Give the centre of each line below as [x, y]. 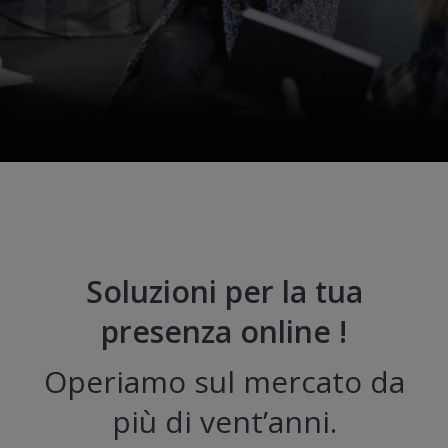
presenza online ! [224, 332]
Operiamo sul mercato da [224, 382]
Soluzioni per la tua [224, 292]
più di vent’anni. [224, 422]
